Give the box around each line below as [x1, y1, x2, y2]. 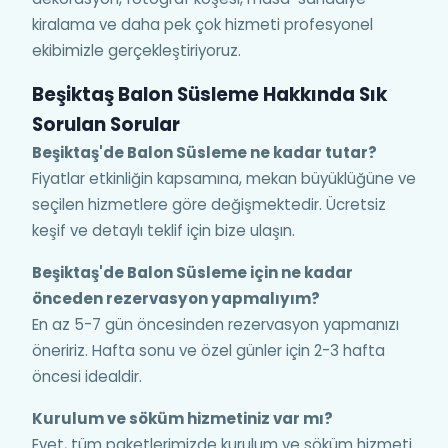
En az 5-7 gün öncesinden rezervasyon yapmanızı [32, 314, 399, 335]
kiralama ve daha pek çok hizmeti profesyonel [32, 14, 373, 35]
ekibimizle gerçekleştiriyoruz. [32, 40, 241, 61]
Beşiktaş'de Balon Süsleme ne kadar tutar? [32, 142, 377, 163]
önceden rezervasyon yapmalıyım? [32, 288, 320, 309]
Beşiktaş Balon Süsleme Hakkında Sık [32, 81, 387, 108]
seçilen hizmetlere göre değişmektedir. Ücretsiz [32, 194, 386, 215]
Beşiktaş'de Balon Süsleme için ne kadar [32, 262, 353, 283]
